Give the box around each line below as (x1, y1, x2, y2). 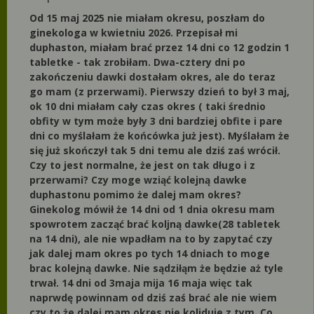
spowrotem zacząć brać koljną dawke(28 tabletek (29, 217, 280, 231)
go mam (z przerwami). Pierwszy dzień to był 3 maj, (29, 85, 289, 98)
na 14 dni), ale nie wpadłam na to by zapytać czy (29, 232, 273, 245)
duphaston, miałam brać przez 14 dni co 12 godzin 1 (29, 41, 289, 54)
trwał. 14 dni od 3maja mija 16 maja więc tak (29, 276, 252, 289)
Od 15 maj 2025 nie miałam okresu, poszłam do (29, 11, 265, 25)
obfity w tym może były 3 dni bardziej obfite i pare (29, 114, 282, 128)
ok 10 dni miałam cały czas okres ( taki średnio (29, 100, 266, 113)
